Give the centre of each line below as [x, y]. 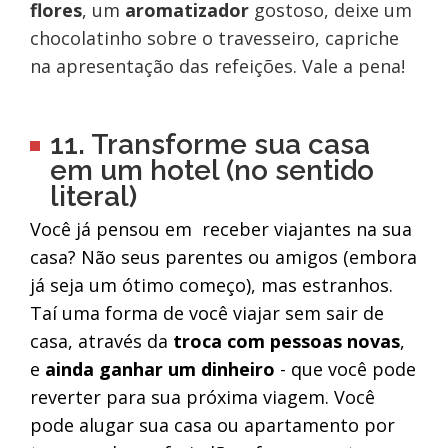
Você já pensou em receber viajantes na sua [220, 229]
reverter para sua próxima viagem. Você [202, 397]
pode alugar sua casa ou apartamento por [212, 425]
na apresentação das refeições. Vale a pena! [217, 66]
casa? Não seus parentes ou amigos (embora [223, 257]
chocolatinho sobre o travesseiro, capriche [214, 38]
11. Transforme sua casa [209, 145]
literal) [93, 197]
